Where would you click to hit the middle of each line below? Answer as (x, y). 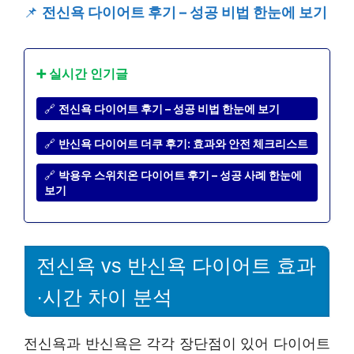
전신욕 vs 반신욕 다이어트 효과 (176, 266)
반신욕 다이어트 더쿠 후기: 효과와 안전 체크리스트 (183, 143)
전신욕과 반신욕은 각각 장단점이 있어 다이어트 (177, 344)
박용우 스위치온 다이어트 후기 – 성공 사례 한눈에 (180, 175)
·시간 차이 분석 (104, 298)
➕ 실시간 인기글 (82, 73)
